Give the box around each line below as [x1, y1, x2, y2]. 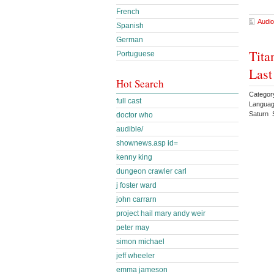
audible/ [116, 125, 143, 133]
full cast [116, 97, 141, 105]
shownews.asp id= [116, 139, 178, 147]
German [116, 35, 143, 44]
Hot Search [116, 76, 164, 91]
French [116, 7, 139, 16]
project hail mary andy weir [116, 209, 206, 218]
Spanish [116, 21, 144, 30]
